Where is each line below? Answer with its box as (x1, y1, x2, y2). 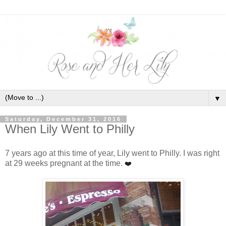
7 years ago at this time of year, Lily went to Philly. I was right (5, 148, 219, 157)
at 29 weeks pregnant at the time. (5, 158, 125, 167)
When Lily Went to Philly (5, 122, 135, 136)
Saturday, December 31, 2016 (5, 116, 122, 122)
